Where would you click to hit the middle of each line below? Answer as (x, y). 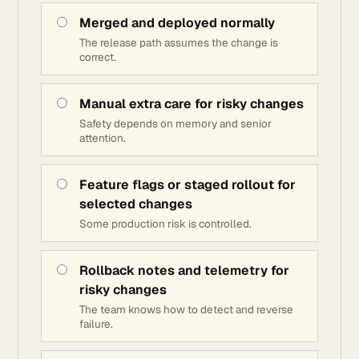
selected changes (136, 204)
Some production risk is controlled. (165, 224)
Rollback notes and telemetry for (184, 270)
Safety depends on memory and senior (175, 123)
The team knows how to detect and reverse (186, 309)
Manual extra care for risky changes (192, 104)
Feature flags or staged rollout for (188, 185)
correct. (98, 57)
